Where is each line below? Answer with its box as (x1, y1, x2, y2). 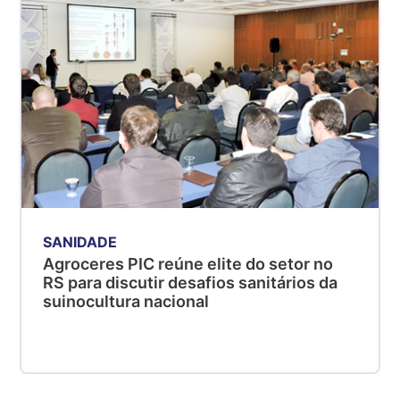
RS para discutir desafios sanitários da (43, 273, 338, 293)
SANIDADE (43, 233, 118, 252)
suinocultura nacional (43, 292, 210, 312)
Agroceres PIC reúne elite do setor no (43, 254, 334, 274)
